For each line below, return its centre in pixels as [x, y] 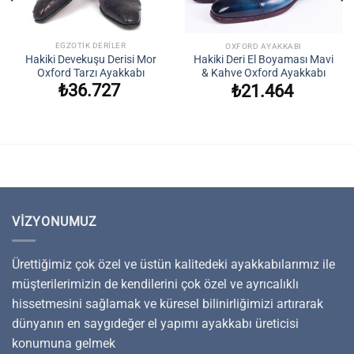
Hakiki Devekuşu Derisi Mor [90, 59]
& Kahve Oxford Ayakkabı [264, 73]
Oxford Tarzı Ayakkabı [90, 72]
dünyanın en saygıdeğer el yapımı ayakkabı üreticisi [155, 324]
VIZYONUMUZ [55, 221]
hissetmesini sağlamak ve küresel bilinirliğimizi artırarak [168, 304]
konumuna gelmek [64, 344]
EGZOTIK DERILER [90, 46]
